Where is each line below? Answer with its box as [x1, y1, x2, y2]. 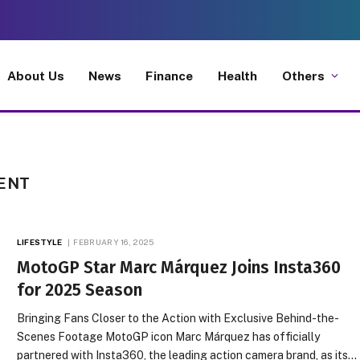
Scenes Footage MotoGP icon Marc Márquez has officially [17, 330, 321, 343]
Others [281, 67, 325, 83]
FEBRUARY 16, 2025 [73, 237, 154, 247]
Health [217, 67, 258, 83]
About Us [6, 67, 64, 83]
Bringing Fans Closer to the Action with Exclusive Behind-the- [17, 312, 340, 325]
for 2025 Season [17, 280, 143, 301]
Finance [145, 67, 194, 83]
